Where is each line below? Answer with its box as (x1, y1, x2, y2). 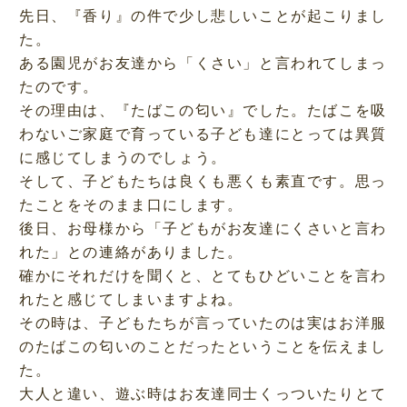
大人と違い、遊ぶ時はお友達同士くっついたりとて (18, 382, 387, 404)
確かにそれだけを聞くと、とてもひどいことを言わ (18, 264, 387, 286)
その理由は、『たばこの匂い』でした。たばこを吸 (18, 99, 387, 121)
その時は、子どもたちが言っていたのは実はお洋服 (18, 312, 387, 333)
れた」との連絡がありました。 (18, 241, 243, 263)
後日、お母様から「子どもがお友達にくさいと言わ (18, 217, 387, 239)
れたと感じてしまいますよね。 (18, 288, 243, 310)
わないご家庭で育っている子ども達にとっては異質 (18, 123, 387, 144)
